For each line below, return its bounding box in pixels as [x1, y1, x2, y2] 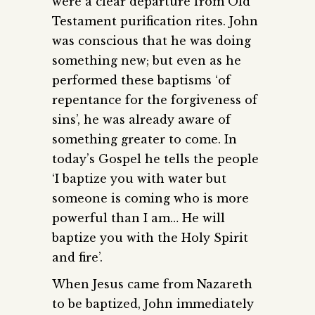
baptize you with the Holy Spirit [52, 230, 248, 245]
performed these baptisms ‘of [52, 72, 231, 87]
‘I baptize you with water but [52, 171, 226, 186]
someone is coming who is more [52, 191, 249, 205]
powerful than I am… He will [52, 210, 225, 225]
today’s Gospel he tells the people [52, 151, 259, 166]
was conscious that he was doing [52, 33, 251, 48]
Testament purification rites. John [52, 13, 258, 28]
